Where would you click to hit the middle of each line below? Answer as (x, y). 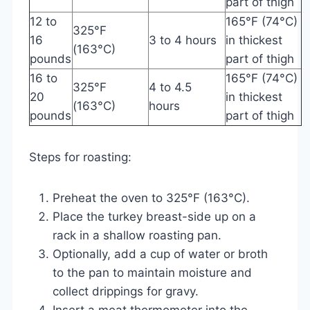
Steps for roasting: (80, 157)
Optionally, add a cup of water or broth (160, 254)
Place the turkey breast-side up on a (154, 216)
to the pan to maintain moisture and (152, 272)
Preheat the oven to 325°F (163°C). (151, 198)
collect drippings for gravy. (126, 291)
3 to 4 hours (183, 40)
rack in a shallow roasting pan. (137, 235)
